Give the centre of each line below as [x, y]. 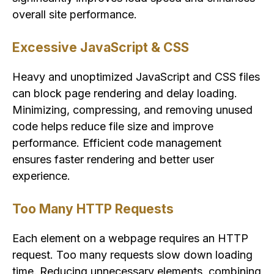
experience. [41, 176]
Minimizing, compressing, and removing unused [132, 110]
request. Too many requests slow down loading [132, 255]
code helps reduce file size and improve [113, 127]
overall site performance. [75, 15]
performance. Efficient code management [117, 143]
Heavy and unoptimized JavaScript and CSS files [136, 77]
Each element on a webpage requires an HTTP [130, 239]
